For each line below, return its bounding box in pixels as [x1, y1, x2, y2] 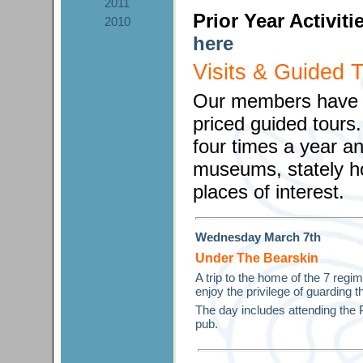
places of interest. [192, 181, 344, 203]
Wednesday [194, 230, 264, 244]
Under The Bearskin [194, 251, 318, 265]
